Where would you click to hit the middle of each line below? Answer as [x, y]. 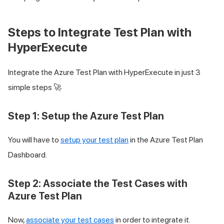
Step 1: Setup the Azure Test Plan [86, 116]
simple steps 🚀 [35, 87]
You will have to [34, 139]
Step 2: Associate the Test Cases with [98, 183]
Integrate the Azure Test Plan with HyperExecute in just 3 [104, 72]
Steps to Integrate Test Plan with [100, 32]
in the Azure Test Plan [166, 139]
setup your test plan [94, 139]
